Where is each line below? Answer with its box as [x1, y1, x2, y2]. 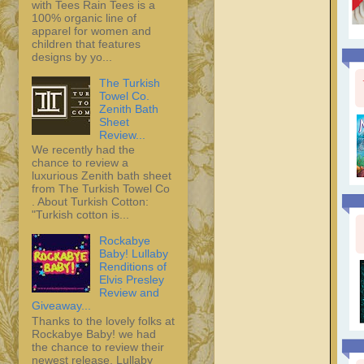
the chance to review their [32, 340, 164, 354]
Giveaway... [32, 299, 91, 313]
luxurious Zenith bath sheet [32, 169, 171, 183]
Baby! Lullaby [98, 247, 168, 261]
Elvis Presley [98, 273, 164, 287]
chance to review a [32, 156, 128, 170]
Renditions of [98, 260, 167, 274]
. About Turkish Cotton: [32, 195, 149, 209]
